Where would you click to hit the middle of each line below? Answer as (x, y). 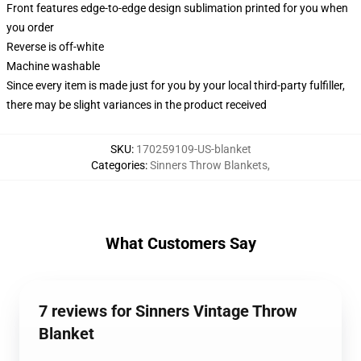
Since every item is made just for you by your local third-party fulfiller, (176, 85)
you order (30, 27)
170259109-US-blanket (193, 149)
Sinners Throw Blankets (209, 165)
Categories (118, 165)
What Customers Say (180, 243)
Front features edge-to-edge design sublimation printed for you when (177, 8)
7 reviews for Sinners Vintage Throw (168, 311)
